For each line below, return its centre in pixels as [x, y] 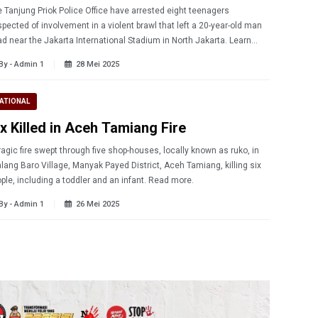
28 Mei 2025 [98, 65]
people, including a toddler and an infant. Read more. [171, 181]
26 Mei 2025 [98, 204]
